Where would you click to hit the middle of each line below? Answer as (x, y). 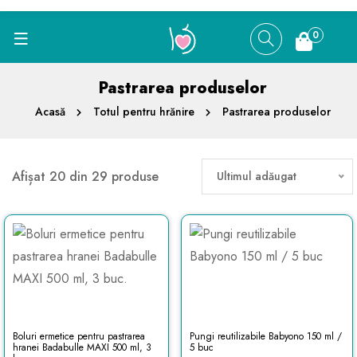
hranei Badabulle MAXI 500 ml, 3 (82, 347)
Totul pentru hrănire (143, 112)
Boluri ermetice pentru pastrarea (79, 336)
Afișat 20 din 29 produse (85, 177)
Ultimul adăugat (257, 176)
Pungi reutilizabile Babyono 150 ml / (265, 336)
